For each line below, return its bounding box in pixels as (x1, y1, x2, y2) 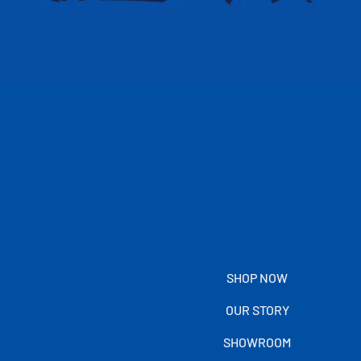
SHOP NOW (226, 269, 288, 285)
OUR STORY (225, 301, 289, 317)
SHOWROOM (223, 334, 292, 350)
